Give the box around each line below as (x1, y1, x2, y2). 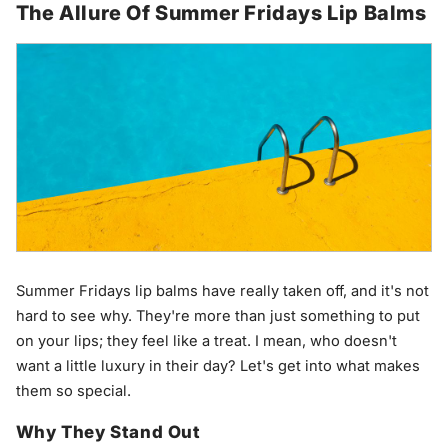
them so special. (15, 381, 131, 400)
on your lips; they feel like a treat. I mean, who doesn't (15, 331, 397, 350)
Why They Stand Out (15, 421, 201, 442)
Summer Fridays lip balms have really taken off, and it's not (15, 281, 429, 300)
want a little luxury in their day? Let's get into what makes (15, 356, 420, 375)
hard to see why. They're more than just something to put (15, 306, 420, 325)
